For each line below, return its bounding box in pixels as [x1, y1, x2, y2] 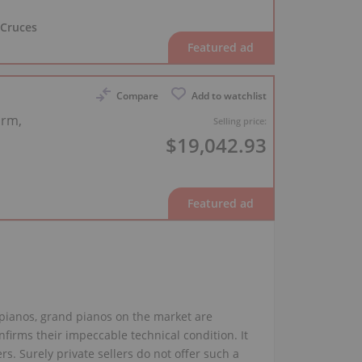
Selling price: [213, 114, 267, 127]
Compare [116, 88, 158, 102]
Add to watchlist [191, 88, 267, 102]
